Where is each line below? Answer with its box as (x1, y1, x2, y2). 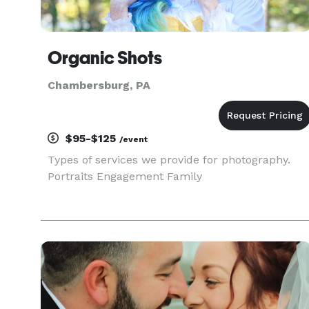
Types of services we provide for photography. (48, 153, 290, 166)
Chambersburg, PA (48, 79, 150, 92)
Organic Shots (48, 48, 162, 68)
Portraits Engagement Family (48, 170, 202, 183)
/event (119, 134, 148, 144)
